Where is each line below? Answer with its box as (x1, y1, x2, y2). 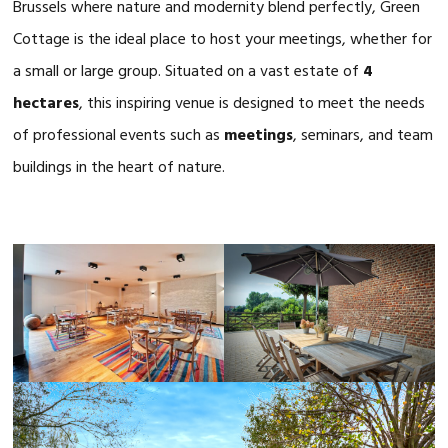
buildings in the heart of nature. (13, 155, 226, 181)
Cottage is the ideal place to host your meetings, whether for (13, 27, 433, 53)
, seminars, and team (293, 123, 434, 149)
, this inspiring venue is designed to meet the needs (79, 91, 426, 117)
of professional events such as (13, 123, 225, 149)
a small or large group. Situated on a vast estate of (13, 59, 364, 85)
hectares (13, 91, 80, 117)
